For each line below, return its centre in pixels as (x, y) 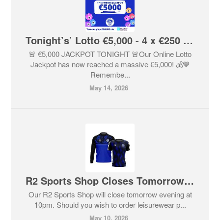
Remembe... (110, 74)
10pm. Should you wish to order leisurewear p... (110, 205)
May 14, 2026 (109, 88)
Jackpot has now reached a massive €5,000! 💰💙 (110, 64)
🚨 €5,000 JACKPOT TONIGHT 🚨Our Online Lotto (110, 54)
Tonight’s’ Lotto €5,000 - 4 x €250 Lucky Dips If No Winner (188, 40)
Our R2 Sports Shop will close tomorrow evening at (110, 194)
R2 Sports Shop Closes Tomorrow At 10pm (189, 180)
